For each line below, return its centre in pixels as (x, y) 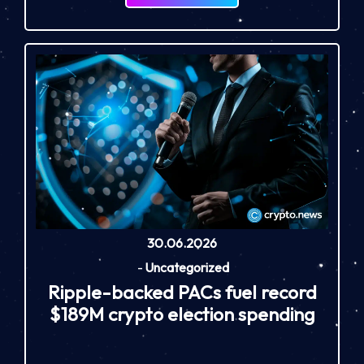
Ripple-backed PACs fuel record (182, 292)
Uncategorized (186, 267)
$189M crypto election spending (182, 314)
